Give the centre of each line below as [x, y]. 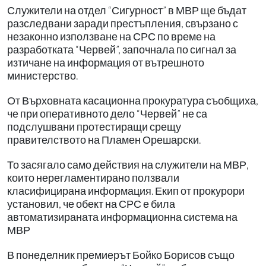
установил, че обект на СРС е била [91, 204]
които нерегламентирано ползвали [93, 178]
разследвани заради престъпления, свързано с [123, 23]
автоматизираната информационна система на [122, 217]
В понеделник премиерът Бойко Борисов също [121, 255]
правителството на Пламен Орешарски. [104, 140]
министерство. [42, 75]
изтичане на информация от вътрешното [106, 62]
